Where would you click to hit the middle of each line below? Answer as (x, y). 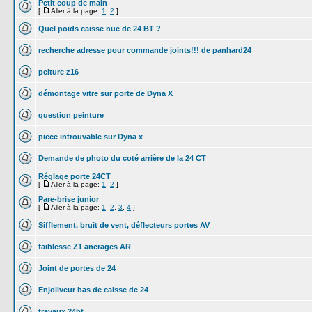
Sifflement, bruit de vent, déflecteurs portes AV (124, 225)
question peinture (71, 115)
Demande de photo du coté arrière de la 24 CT (122, 158)
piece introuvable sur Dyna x (91, 136)
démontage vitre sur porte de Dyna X (106, 93)
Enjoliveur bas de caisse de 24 (93, 290)
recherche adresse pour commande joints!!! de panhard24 (145, 50)
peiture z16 (58, 72)
